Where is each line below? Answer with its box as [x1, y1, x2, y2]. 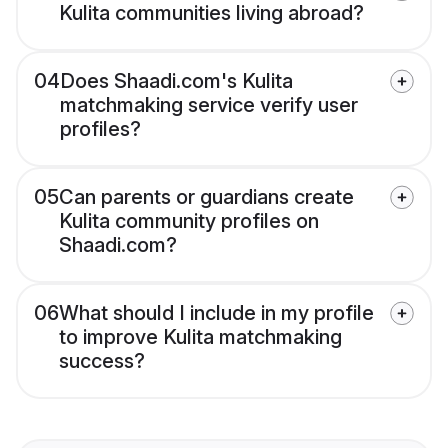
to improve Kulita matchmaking [59, 325, 342, 350]
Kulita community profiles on [59, 209, 319, 234]
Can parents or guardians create [59, 185, 354, 210]
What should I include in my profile [59, 301, 374, 326]
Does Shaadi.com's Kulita [60, 69, 293, 94]
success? [59, 349, 145, 374]
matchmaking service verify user [60, 93, 358, 118]
